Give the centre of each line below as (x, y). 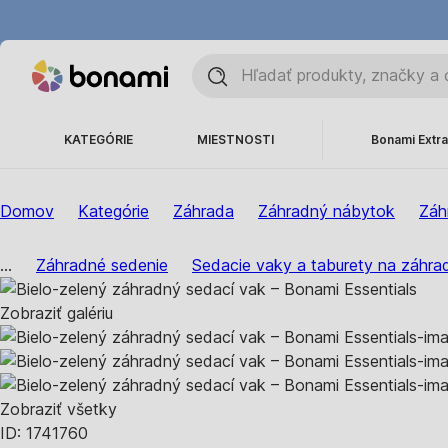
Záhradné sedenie (102, 265)
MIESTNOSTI (235, 139)
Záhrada (203, 211)
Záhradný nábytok (326, 211)
